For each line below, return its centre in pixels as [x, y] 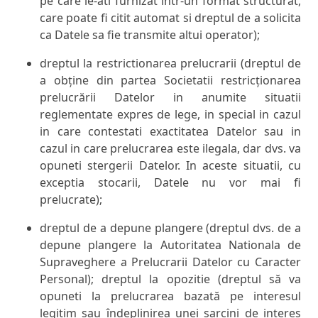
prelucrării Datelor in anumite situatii [170, 98]
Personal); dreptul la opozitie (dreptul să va [170, 279]
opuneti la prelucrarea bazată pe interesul [170, 296]
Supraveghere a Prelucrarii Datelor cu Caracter [170, 262]
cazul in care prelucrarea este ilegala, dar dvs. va [170, 149]
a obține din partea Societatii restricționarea [170, 81]
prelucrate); [71, 200]
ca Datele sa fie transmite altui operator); [150, 35]
